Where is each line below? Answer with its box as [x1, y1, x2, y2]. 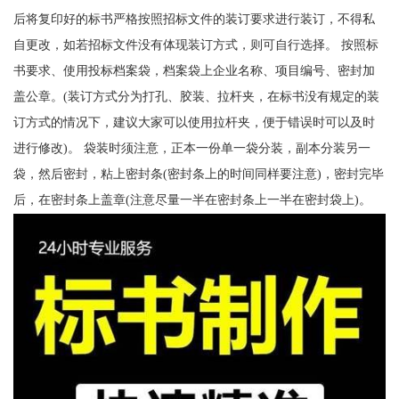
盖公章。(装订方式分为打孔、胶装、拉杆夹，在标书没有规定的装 [12, 88, 379, 103]
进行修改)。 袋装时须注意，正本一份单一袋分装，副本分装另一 [12, 140, 370, 155]
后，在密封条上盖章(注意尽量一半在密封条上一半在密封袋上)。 [12, 191, 371, 207]
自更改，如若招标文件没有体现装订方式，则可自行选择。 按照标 [12, 37, 379, 52]
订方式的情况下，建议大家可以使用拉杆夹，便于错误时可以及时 [12, 114, 375, 129]
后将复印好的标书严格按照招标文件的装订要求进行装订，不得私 [12, 11, 375, 26]
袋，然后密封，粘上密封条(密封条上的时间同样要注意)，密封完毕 [12, 166, 384, 181]
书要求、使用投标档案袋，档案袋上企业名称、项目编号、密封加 [12, 62, 375, 77]
